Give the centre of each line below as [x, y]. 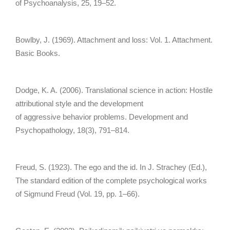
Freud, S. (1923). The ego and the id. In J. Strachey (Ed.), [111, 167]
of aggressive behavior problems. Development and [102, 117]
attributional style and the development [79, 103]
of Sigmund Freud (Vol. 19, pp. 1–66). [78, 194]
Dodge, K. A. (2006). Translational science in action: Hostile [114, 90]
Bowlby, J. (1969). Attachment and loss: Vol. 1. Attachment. [114, 40]
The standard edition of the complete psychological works [111, 180]
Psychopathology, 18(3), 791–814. [72, 130]
